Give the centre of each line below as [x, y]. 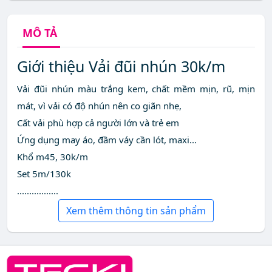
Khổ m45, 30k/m [53, 157]
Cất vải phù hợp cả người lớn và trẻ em [98, 123]
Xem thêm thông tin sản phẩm [136, 211]
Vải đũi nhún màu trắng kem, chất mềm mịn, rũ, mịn [136, 89]
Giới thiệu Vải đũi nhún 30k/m [121, 66]
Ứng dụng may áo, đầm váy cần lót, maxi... [107, 140]
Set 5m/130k [44, 174]
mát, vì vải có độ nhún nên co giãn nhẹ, [99, 106]
